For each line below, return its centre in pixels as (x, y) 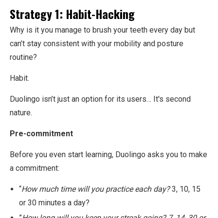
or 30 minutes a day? (54, 203)
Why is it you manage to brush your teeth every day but (102, 30)
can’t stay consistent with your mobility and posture (97, 44)
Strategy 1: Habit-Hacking (72, 14)
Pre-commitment (41, 134)
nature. (21, 113)
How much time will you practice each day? (96, 189)
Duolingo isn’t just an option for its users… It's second (100, 99)
